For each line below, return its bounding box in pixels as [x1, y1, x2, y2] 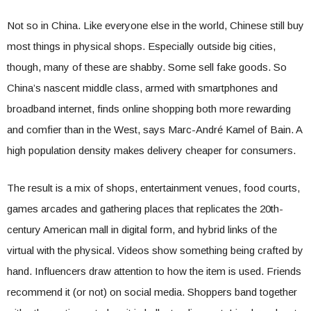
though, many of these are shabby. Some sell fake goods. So [7, 61, 287, 73]
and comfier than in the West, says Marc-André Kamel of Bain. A [7, 124, 302, 135]
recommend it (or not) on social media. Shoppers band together [7, 286, 297, 298]
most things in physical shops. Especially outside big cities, [7, 40, 276, 52]
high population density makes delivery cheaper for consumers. [7, 144, 296, 156]
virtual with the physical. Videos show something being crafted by [7, 244, 303, 256]
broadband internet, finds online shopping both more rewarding [7, 103, 291, 115]
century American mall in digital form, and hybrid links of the [7, 224, 277, 235]
